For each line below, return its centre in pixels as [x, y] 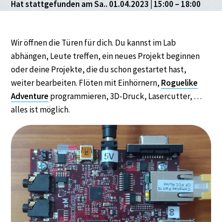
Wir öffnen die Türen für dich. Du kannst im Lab [94, 43]
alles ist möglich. [41, 110]
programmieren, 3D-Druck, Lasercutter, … [125, 96]
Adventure [30, 96]
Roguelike [180, 83]
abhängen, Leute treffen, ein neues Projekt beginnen [106, 56]
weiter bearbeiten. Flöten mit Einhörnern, [86, 83]
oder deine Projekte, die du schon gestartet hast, [99, 70]
